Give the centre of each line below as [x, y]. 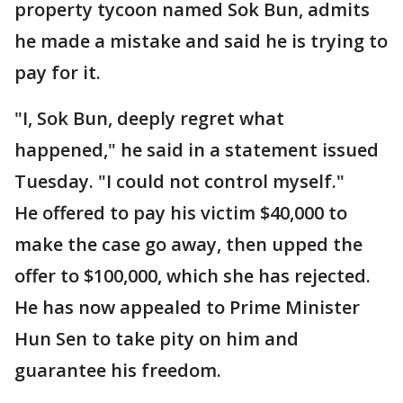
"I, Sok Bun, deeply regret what [149, 118]
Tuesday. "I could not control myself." [179, 181]
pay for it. [58, 72]
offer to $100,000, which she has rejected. [193, 276]
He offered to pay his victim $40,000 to [181, 213]
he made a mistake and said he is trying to [201, 41]
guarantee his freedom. [118, 370]
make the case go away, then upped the [188, 244]
